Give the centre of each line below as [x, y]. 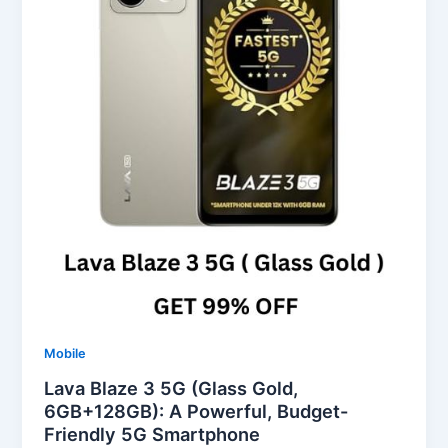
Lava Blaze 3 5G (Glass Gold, [171, 388]
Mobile [65, 353]
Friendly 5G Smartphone [152, 434]
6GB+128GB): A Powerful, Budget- [196, 411]
